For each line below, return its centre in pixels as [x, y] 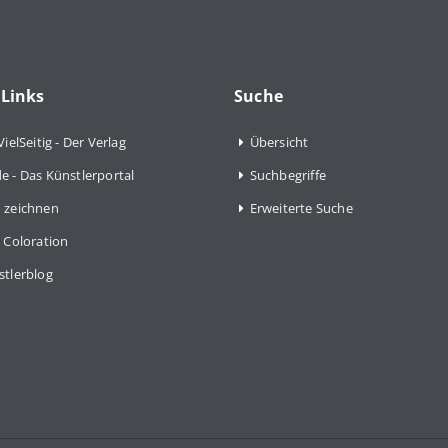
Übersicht [279, 141]
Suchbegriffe [287, 174]
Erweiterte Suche [301, 207]
